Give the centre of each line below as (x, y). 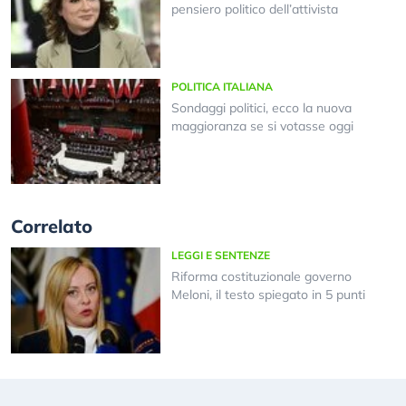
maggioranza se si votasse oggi (262, 126)
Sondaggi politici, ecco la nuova (261, 107)
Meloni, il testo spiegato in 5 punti (268, 295)
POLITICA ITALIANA (222, 86)
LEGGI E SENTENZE (220, 256)
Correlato (52, 227)
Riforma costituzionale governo (261, 277)
